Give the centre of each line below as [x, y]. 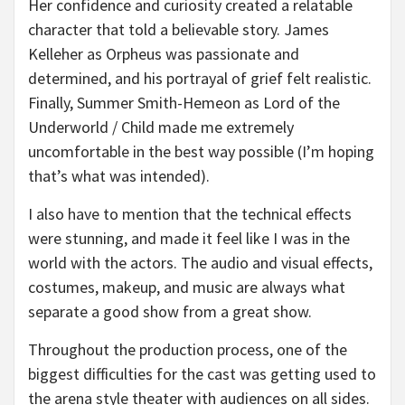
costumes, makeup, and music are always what [187, 287]
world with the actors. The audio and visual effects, [200, 263]
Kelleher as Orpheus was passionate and [164, 54]
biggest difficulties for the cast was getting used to [202, 374]
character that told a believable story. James [179, 29]
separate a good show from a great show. [174, 311]
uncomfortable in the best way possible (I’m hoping [201, 151]
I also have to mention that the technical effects [190, 214]
